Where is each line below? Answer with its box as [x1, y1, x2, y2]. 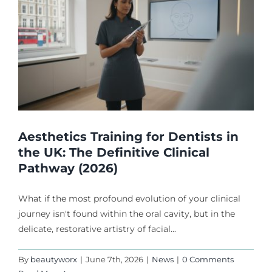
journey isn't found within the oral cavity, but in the [18, 208, 235, 219]
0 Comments [182, 254, 234, 264]
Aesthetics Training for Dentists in [18, 129, 239, 144]
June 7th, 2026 [86, 254, 143, 264]
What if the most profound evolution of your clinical [18, 193, 240, 204]
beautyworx [30, 254, 77, 264]
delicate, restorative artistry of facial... [18, 223, 176, 234]
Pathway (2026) [18, 161, 118, 175]
